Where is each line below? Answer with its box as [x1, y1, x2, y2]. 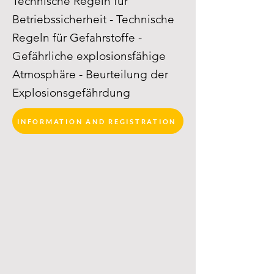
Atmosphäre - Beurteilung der [12, 67, 168, 81]
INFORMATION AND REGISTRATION [17, 117, 176, 125]
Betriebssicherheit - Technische [12, 12, 174, 26]
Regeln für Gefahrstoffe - [12, 31, 142, 45]
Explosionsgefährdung [12, 86, 130, 100]
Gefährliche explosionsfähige [12, 49, 166, 63]
